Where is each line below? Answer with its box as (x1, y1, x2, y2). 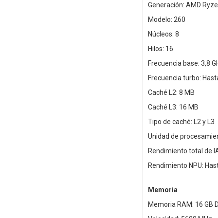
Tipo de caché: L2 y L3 (147, 118, 215, 126)
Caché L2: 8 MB (147, 89, 195, 97)
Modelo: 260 (147, 16, 185, 24)
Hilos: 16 (147, 45, 173, 53)
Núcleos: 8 (147, 30, 179, 38)
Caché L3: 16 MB (147, 103, 199, 111)
